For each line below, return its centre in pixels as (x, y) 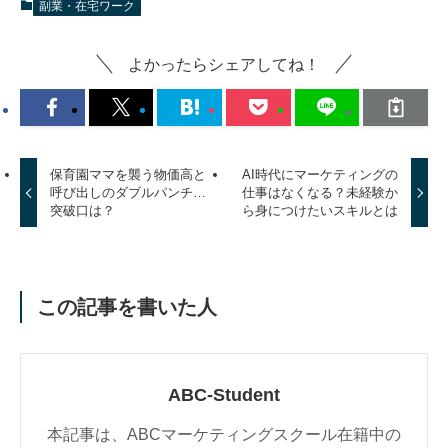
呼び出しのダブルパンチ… (128, 192)
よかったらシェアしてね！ (224, 64)
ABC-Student (224, 394)
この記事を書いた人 (127, 307)
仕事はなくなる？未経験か (319, 192)
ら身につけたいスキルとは (319, 210)
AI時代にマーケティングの (319, 174)
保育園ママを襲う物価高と (128, 174)
